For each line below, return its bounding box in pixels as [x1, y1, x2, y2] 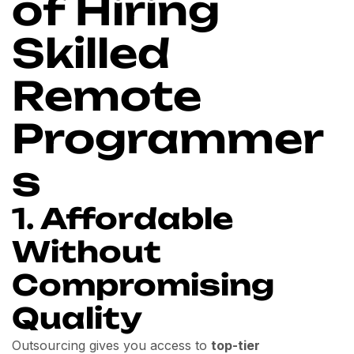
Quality [12, 299, 142, 336]
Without [12, 233, 161, 269]
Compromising [12, 266, 274, 303]
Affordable [40, 200, 233, 236]
